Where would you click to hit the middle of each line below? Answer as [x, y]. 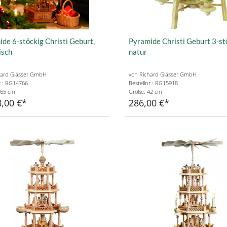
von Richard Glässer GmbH [163, 74]
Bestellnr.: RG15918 [153, 83]
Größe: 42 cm [145, 92]
